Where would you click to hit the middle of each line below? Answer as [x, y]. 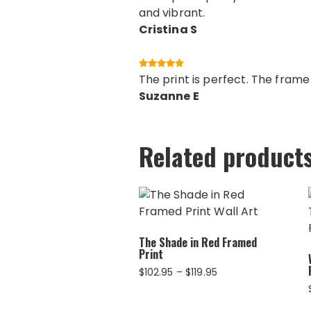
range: [232, 285]
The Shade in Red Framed [197, 242]
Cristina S [168, 29]
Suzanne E [169, 96]
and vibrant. [172, 12]
